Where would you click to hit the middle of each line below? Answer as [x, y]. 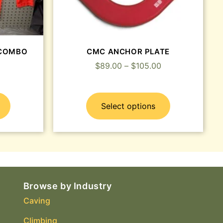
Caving [37, 201]
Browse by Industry [67, 186]
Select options [128, 106]
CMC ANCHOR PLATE [128, 51]
